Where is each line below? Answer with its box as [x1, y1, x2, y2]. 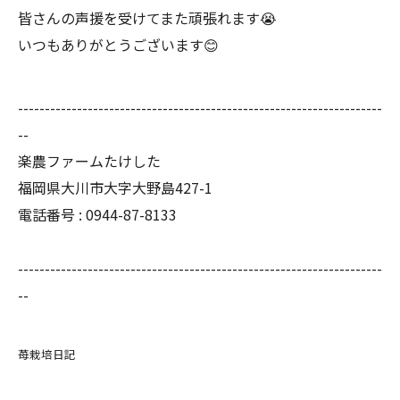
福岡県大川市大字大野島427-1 [18, 177, 212, 198]
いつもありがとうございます [18, 34, 204, 55]
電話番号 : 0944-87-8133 [18, 204, 177, 225]
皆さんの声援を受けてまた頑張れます [18, 7, 260, 29]
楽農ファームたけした [18, 150, 161, 171]
